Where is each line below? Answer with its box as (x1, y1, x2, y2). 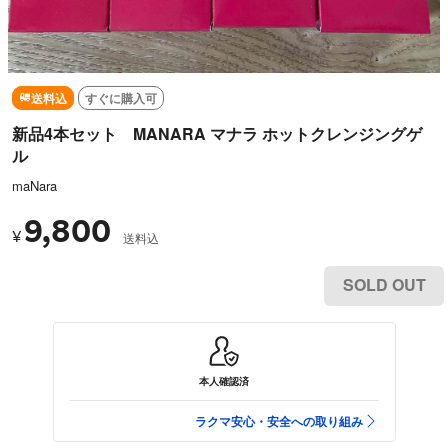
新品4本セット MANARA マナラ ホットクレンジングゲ (12, 121, 422, 145)
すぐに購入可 (85, 88, 157, 107)
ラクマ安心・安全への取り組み (194, 411, 363, 430)
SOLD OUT (342, 272, 426, 296)
